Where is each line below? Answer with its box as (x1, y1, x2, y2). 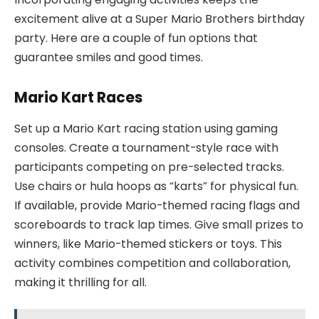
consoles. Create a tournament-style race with (14, 139, 278, 156)
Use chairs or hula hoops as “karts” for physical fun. (14, 177, 298, 194)
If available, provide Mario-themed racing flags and (14, 197, 300, 214)
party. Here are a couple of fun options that (14, 29, 258, 46)
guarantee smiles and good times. (14, 48, 203, 66)
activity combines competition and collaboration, (14, 254, 291, 271)
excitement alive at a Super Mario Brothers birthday (14, 10, 305, 27)
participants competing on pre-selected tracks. (14, 158, 284, 175)
